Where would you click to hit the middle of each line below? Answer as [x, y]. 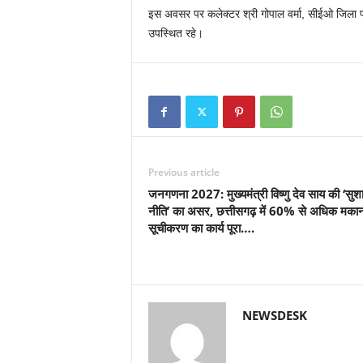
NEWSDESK [274, 315]
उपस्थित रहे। [175, 33]
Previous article [184, 172]
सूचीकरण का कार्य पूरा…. [201, 228]
